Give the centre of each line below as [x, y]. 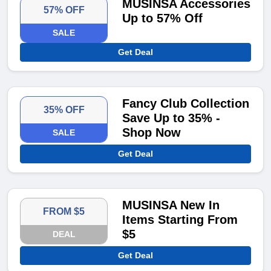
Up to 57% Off [163, 18]
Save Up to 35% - [171, 118]
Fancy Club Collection [186, 104]
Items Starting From [180, 220]
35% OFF [64, 110]
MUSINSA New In [171, 205]
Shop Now [152, 133]
